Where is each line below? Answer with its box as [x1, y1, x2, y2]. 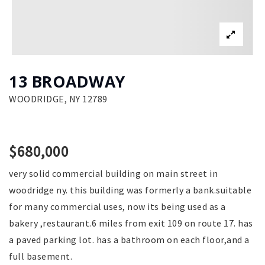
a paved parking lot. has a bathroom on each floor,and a [9, 234, 250, 246]
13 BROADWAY [9, 71, 125, 93]
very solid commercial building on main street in [9, 167, 218, 180]
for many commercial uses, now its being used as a [9, 201, 226, 213]
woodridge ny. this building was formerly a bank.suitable [9, 184, 251, 196]
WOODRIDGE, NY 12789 [9, 93, 108, 105]
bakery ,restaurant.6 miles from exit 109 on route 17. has [9, 217, 253, 230]
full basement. [9, 250, 72, 263]
